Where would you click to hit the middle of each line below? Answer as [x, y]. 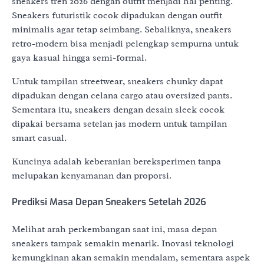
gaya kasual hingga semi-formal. [79, 57]
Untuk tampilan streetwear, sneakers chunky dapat [117, 81]
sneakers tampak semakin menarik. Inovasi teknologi [123, 243]
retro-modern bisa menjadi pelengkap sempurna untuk [125, 43]
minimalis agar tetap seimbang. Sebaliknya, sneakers [122, 29]
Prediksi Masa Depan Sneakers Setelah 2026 [109, 202]
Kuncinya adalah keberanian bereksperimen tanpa [116, 161]
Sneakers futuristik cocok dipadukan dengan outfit [117, 15]
